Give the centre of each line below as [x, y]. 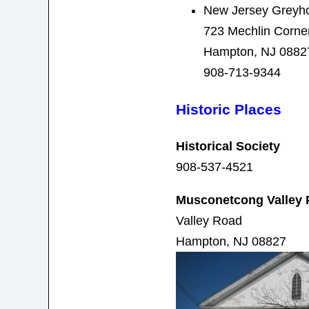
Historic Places [228, 109]
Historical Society [228, 146]
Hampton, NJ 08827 [231, 241]
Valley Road [209, 220]
